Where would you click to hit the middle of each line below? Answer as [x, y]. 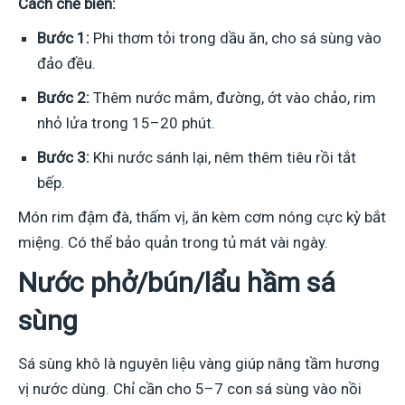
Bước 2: [63, 97]
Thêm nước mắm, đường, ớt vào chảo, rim [233, 97]
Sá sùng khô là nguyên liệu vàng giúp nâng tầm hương [199, 363]
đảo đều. [66, 63]
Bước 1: [63, 38]
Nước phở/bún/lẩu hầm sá [177, 282]
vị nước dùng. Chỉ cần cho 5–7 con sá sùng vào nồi [190, 388]
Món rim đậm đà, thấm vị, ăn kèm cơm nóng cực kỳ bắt [202, 217]
